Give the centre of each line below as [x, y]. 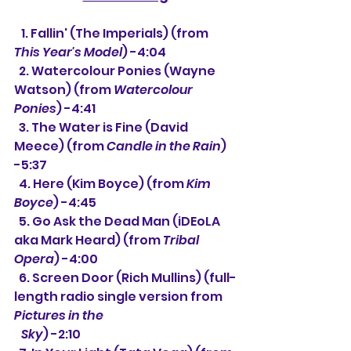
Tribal [182, 241]
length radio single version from [119, 297]
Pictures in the [59, 316]
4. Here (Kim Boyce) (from [103, 184]
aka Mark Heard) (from [89, 241]
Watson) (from [64, 90]
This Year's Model [68, 52]
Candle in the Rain [164, 147]
